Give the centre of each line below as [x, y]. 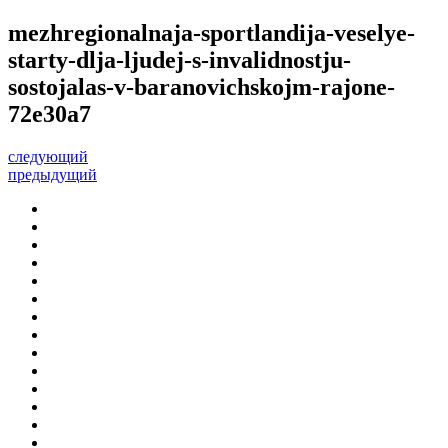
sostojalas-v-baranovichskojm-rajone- [201, 86]
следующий [48, 156]
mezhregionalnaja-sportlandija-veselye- [211, 32]
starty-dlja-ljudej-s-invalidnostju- [179, 59]
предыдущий [52, 174]
